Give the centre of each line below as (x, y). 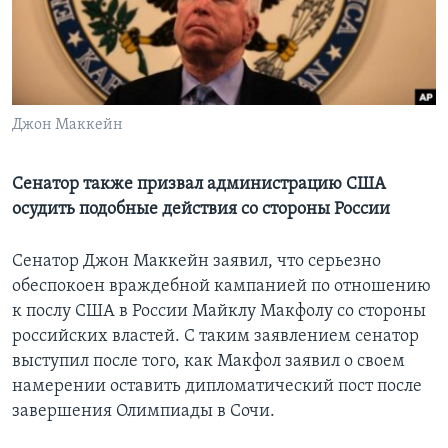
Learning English (77, 35)
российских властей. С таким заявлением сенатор (215, 337)
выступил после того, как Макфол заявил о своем (208, 362)
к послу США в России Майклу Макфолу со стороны (219, 312)
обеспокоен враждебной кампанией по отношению (221, 287)
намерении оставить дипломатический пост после (217, 387)
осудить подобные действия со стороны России (201, 210)
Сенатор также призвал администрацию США (199, 185)
